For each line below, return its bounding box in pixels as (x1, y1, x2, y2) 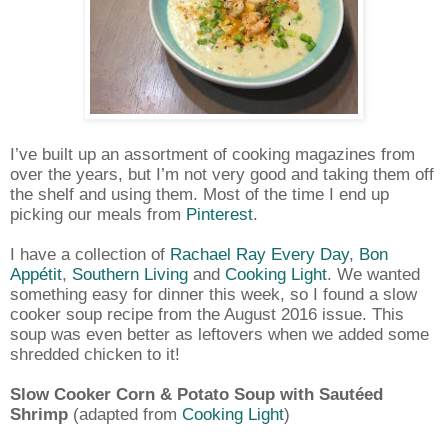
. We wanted (327, 263, 420, 284)
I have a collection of (10, 243, 170, 264)
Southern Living (72, 263, 188, 284)
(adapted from (73, 403, 182, 424)
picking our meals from (10, 203, 186, 224)
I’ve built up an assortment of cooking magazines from (10, 143, 415, 164)
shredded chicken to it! (10, 343, 180, 364)
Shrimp (10, 403, 73, 424)
